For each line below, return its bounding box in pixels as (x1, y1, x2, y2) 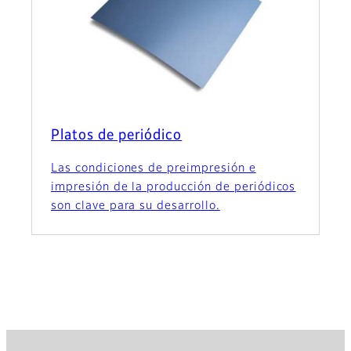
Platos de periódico (51, 128, 183, 143)
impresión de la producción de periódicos (51, 182, 296, 194)
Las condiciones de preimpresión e (51, 163, 256, 175)
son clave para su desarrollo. (51, 201, 220, 212)
